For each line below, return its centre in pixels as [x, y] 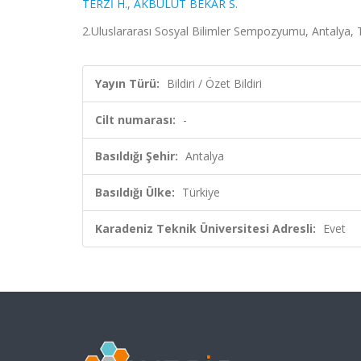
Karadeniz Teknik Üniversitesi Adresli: [205, 228]
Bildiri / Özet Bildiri [214, 83]
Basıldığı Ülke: [135, 192]
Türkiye [201, 192]
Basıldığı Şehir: [137, 156]
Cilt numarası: [135, 120]
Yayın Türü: [127, 83]
